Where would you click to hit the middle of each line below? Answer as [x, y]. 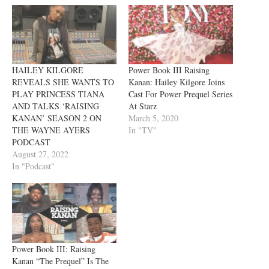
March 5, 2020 [153, 118]
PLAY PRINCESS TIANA [58, 94]
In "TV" [143, 130]
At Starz [143, 106]
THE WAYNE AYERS [51, 130]
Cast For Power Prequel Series [180, 94]
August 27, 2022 [40, 154]
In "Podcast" [33, 166]
